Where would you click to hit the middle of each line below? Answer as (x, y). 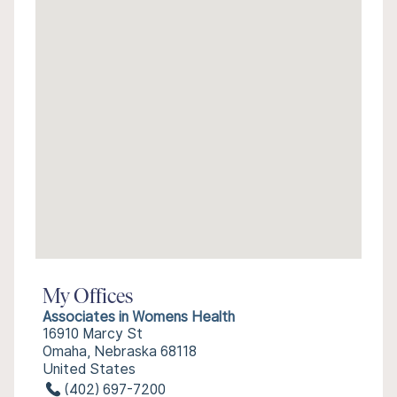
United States (89, 369)
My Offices (88, 298)
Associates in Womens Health (139, 317)
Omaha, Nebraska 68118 (120, 351)
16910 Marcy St (93, 334)
